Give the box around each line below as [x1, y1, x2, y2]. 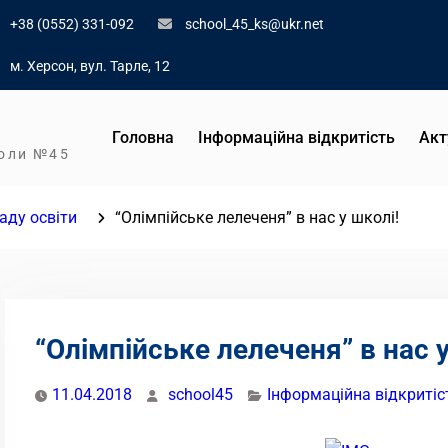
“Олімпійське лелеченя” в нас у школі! [115, 208, 399, 227]
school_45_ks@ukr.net [185, 16, 325, 32]
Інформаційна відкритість [198, 128, 395, 147]
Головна [112, 128, 174, 147]
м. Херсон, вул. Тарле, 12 [7, 58, 171, 74]
